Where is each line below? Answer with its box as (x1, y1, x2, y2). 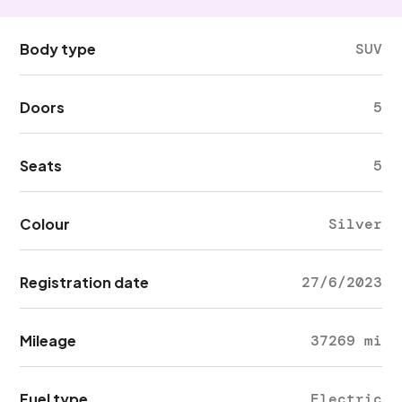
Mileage (20, 331, 77, 350)
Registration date (20, 273, 150, 292)
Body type (20, 39, 97, 58)
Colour (20, 214, 71, 233)
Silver (328, 214, 382, 233)
